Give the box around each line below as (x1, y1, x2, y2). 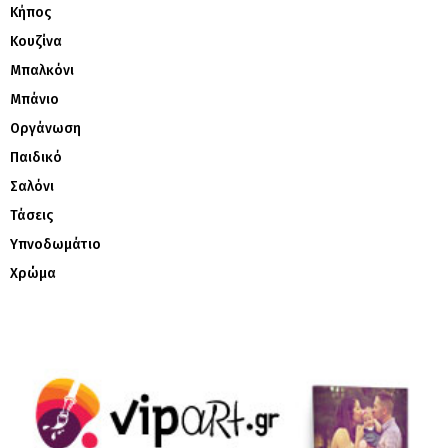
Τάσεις (10, 207, 53, 224)
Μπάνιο (10, 91, 59, 108)
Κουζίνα (10, 33, 62, 50)
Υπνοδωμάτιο (10, 236, 101, 253)
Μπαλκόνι (10, 62, 74, 79)
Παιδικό (10, 149, 62, 166)
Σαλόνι (10, 178, 54, 195)
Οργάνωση (10, 120, 81, 137)
